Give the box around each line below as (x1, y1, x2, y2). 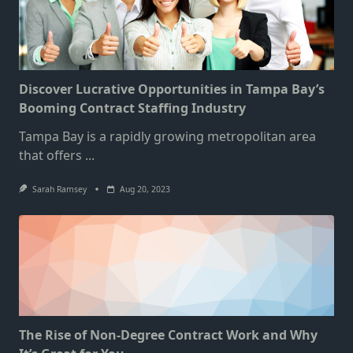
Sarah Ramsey (32, 184, 87, 195)
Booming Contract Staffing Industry (19, 99, 246, 117)
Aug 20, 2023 (119, 184, 170, 195)
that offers (19, 147, 82, 165)
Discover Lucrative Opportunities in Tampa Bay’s (19, 80, 325, 98)
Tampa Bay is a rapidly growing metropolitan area (19, 128, 316, 146)
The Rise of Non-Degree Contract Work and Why (19, 326, 318, 344)
